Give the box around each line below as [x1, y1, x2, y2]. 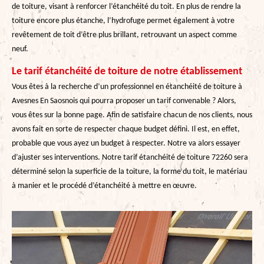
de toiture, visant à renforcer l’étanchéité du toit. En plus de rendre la [12, 2, 241, 11]
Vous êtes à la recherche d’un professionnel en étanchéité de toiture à [12, 82, 242, 91]
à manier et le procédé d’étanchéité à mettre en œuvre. [12, 181, 197, 190]
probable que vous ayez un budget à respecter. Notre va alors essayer [12, 138, 240, 148]
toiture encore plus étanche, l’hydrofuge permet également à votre [12, 16, 235, 25]
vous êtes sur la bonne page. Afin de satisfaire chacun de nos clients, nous [12, 110, 252, 120]
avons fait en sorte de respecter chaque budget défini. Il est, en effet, [12, 124, 240, 134]
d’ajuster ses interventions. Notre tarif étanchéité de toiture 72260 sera [12, 153, 248, 162]
